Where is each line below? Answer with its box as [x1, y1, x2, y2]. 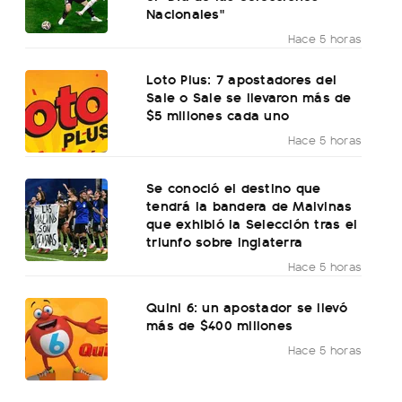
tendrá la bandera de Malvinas [146, 195, 353, 216]
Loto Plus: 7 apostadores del [146, 68, 337, 90]
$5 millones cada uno [146, 104, 290, 126]
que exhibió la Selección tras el [146, 213, 358, 234]
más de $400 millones [146, 314, 293, 336]
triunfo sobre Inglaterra [146, 231, 303, 252]
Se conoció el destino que [146, 177, 321, 198]
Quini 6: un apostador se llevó [146, 296, 348, 318]
